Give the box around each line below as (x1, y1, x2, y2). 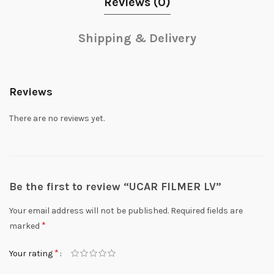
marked (9, 221, 42, 231)
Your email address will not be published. (9, 206, 169, 216)
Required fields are (171, 206, 243, 216)
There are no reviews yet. (9, 113, 105, 124)
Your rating (9, 248, 54, 259)
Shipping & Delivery (78, 31, 196, 45)
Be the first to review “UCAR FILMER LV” (9, 180, 221, 193)
